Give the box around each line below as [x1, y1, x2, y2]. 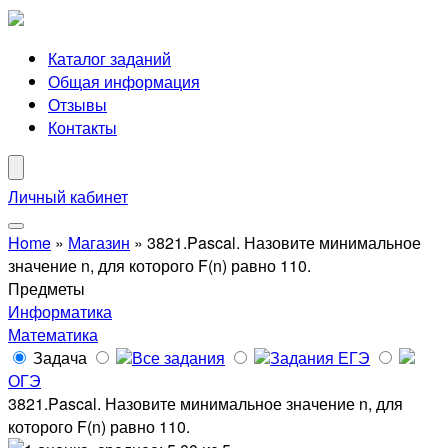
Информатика [8, 300, 112, 323]
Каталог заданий [48, 47, 171, 70]
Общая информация [48, 70, 200, 93]
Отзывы [48, 93, 107, 116]
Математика [8, 323, 98, 346]
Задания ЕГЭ [270, 346, 370, 369]
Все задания [132, 346, 225, 369]
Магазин [68, 231, 130, 254]
